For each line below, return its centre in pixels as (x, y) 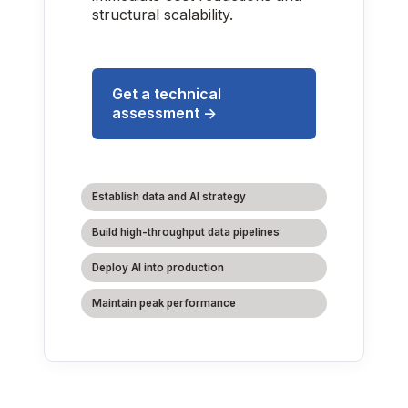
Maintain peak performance (163, 303)
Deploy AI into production (158, 267)
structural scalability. (162, 14)
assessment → (164, 112)
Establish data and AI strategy (168, 196)
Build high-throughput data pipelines (185, 232)
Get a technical (166, 93)
